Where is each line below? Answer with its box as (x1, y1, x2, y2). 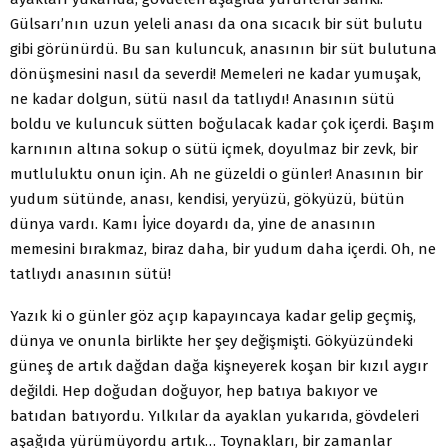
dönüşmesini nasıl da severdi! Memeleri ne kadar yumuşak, (10, 64, 421, 83)
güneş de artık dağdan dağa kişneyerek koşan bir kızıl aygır (10, 356, 428, 375)
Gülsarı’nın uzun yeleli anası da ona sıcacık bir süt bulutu (10, 14, 423, 33)
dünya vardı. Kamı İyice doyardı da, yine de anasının (10, 214, 376, 233)
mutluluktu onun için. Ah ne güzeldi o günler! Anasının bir (10, 164, 423, 183)
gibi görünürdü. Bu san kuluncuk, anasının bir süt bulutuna (10, 39, 437, 58)
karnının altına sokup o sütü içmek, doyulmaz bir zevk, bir (10, 139, 418, 158)
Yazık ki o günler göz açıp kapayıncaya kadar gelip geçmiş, (10, 306, 416, 325)
